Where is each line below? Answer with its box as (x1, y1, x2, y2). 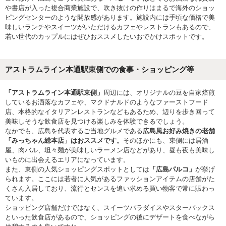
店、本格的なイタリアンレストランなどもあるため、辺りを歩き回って (5, 108, 215, 116)
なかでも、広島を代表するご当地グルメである (5, 127, 143, 135)
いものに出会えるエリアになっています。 (5, 156, 130, 163)
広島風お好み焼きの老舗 (143, 127, 215, 135)
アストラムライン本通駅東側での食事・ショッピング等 (5, 65, 194, 74)
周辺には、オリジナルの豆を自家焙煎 (103, 89, 215, 96)
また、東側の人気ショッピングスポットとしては (5, 165, 149, 173)
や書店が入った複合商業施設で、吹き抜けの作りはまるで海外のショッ (5, 4, 215, 12)
